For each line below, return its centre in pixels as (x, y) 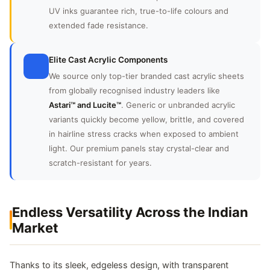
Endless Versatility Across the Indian (130, 212)
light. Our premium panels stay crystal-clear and (139, 149)
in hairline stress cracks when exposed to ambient (144, 134)
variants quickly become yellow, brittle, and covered (146, 120)
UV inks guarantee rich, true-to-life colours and (139, 11)
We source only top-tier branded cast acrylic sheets (146, 76)
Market (35, 228)
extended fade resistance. (99, 26)
